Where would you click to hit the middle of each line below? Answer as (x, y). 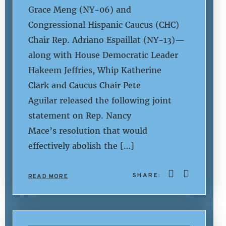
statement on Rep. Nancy (80, 116)
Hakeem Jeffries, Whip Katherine (95, 70)
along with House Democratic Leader (103, 55)
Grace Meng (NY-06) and (80, 10)
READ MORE (48, 176)
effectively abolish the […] (81, 146)
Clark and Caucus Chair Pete (84, 86)
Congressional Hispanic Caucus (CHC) (104, 25)
